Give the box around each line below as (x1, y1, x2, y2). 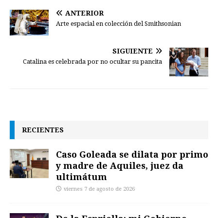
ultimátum (56, 170, 107, 182)
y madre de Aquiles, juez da (56, 159, 183, 171)
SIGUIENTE (112, 47, 153, 55)
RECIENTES (22, 125, 64, 134)
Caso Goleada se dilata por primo (56, 148, 208, 160)
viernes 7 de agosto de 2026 (64, 185, 135, 192)
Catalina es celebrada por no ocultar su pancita (23, 57, 162, 65)
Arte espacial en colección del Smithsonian (56, 19, 181, 27)
